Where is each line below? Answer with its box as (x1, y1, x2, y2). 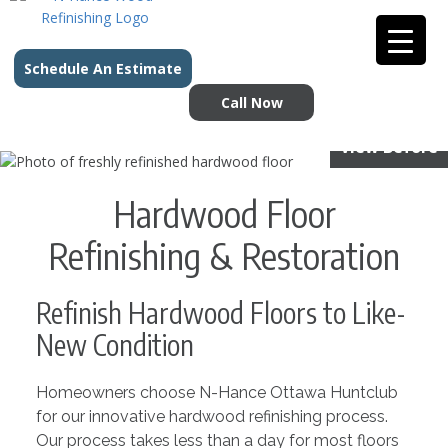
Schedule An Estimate (24, 59, 182, 78)
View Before (340, 136, 438, 158)
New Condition (35, 327, 194, 362)
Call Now (220, 93, 283, 112)
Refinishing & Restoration (48, 233, 400, 278)
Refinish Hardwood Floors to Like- (35, 295, 406, 330)
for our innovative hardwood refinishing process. (35, 407, 388, 426)
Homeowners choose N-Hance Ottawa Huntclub (35, 383, 398, 402)
